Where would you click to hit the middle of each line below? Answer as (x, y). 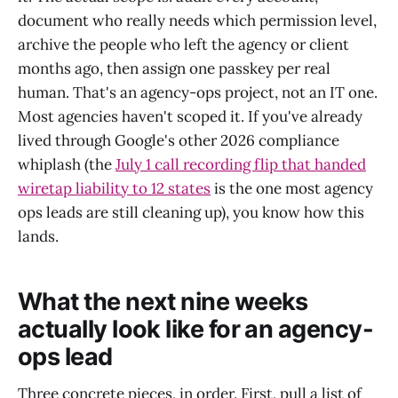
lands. (38, 237)
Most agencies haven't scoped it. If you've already (190, 117)
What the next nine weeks (163, 301)
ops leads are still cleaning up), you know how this (191, 213)
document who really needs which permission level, (197, 21)
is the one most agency (292, 189)
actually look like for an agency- (196, 329)
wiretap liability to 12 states (114, 189)
